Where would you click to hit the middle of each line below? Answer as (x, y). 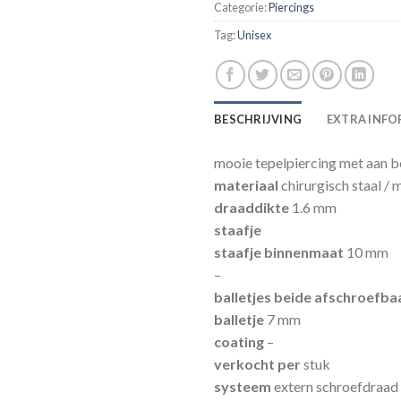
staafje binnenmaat (279, 252)
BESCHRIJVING (258, 119)
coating (240, 342)
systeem (243, 387)
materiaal (246, 185)
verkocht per (257, 364)
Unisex (254, 35)
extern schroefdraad (335, 387)
